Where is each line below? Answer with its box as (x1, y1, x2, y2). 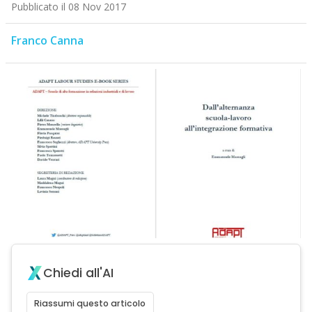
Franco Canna (10, 33, 84, 49)
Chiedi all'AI (42, 265, 114, 282)
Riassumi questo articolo (34, 297, 146, 310)
